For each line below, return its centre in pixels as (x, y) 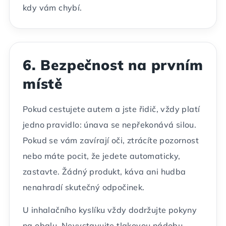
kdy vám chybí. (52, 8)
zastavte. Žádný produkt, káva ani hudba (104, 172)
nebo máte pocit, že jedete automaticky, (102, 156)
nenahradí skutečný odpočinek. (84, 187)
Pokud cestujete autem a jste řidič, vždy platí (111, 109)
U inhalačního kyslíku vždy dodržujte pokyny (110, 210)
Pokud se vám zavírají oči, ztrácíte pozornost (111, 140)
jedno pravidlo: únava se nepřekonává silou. (110, 125)
